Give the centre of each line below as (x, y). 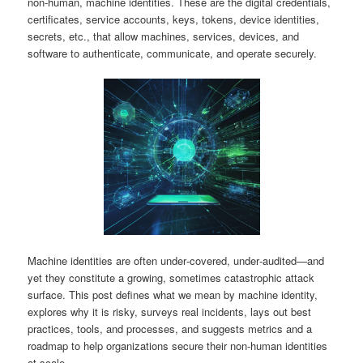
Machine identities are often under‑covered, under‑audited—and (176, 261)
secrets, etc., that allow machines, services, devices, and (164, 36)
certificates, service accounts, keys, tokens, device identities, (174, 19)
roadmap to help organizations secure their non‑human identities (178, 346)
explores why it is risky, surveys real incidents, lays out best (170, 312)
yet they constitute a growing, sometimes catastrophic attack (171, 278)
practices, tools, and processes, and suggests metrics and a (170, 329)
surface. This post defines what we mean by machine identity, (173, 295)
